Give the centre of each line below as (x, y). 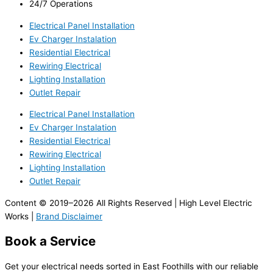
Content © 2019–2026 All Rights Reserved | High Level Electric (129, 203)
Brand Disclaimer (69, 216)
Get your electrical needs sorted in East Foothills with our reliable (132, 267)
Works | (20, 216)
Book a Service (50, 241)
